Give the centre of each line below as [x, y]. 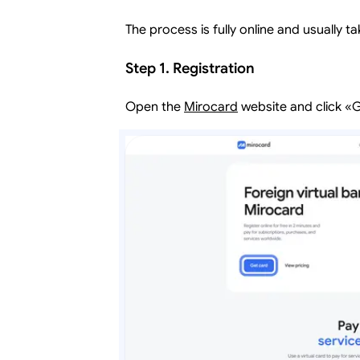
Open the [155, 107]
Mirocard [211, 107]
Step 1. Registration [190, 68]
